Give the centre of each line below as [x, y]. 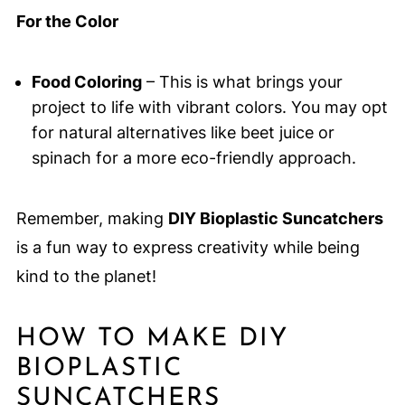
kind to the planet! [86, 277]
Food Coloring [86, 82]
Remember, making [92, 219]
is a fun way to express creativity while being [188, 248]
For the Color [67, 22]
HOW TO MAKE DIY [152, 339]
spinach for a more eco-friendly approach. [193, 158]
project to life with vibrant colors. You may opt [209, 108]
